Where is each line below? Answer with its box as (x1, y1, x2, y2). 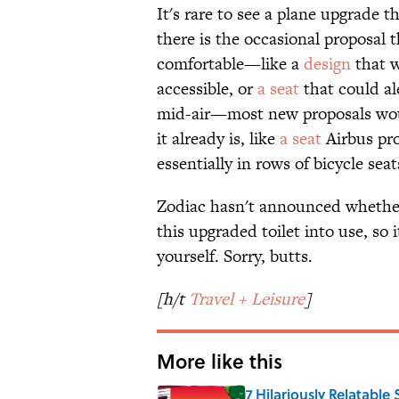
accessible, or (157, 77, 257, 102)
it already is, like (157, 126, 280, 151)
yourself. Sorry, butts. (157, 244, 313, 269)
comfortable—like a (157, 52, 304, 77)
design (304, 52, 351, 77)
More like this (157, 346, 282, 376)
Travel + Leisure (189, 287, 305, 312)
